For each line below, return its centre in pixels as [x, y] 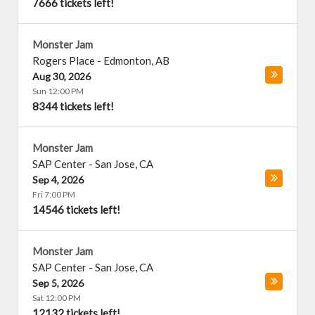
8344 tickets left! [73, 106]
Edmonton [127, 60]
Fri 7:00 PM [54, 194]
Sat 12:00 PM [57, 298]
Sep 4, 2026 [58, 180]
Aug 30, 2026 [62, 76]
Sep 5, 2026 [58, 283]
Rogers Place [64, 60]
